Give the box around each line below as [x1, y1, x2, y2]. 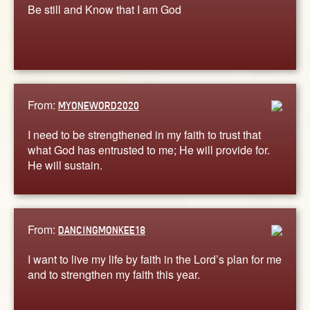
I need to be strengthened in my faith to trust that [28, 126, 261, 143]
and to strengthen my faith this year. [28, 266, 200, 282]
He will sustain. [28, 156, 102, 173]
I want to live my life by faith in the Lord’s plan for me [28, 250, 282, 267]
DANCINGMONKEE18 [58, 223, 145, 237]
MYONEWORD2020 [58, 98, 139, 112]
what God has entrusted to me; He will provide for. [28, 141, 270, 158]
